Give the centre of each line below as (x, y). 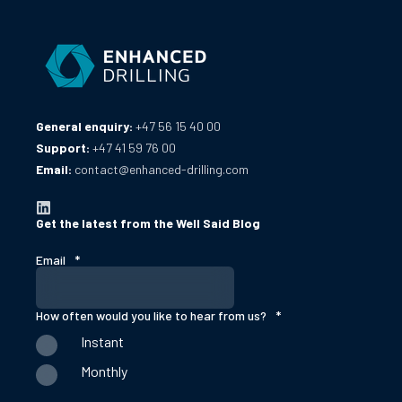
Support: (64, 148)
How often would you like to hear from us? (151, 316)
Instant (102, 342)
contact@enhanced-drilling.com (162, 169)
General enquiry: (86, 126)
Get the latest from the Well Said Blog (148, 223)
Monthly (104, 371)
